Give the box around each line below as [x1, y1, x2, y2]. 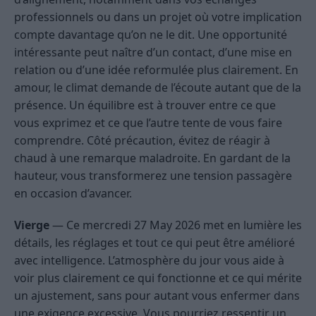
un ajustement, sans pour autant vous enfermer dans [14, 288, 300, 304]
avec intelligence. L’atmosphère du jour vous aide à [14, 253, 284, 269]
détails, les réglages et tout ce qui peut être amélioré [14, 235, 295, 251]
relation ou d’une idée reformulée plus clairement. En [14, 62, 298, 78]
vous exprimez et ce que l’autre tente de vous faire [14, 115, 282, 131]
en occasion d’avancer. [14, 186, 132, 202]
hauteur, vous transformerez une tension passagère [14, 168, 292, 184]
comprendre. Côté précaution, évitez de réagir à [14, 133, 270, 149]
